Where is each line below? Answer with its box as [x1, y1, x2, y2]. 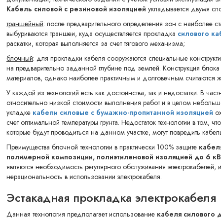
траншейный [6, 19, 43, 29]
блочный [6, 53, 33, 64]
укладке [6, 108, 33, 118]
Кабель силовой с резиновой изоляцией [6, 4, 146, 14]
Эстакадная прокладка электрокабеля [6, 189, 216, 207]
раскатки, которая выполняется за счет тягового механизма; [6, 38, 185, 49]
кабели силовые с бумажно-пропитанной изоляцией [33, 108, 213, 118]
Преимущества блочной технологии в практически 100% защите [6, 142, 199, 152]
